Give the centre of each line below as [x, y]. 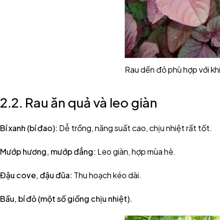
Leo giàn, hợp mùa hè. [137, 151]
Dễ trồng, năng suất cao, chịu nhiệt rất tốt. [135, 128]
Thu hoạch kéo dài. [107, 175]
